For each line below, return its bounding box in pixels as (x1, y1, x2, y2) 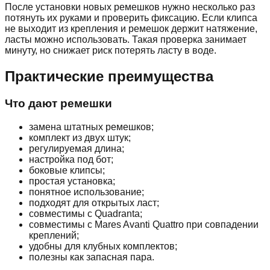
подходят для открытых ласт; (29, 197, 159, 208)
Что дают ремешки (5, 96, 112, 110)
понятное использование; (29, 186, 144, 197)
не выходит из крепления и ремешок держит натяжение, (5, 24, 257, 34)
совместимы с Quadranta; (29, 208, 142, 219)
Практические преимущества (5, 67, 213, 84)
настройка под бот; (29, 154, 113, 165)
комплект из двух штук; (29, 132, 131, 143)
